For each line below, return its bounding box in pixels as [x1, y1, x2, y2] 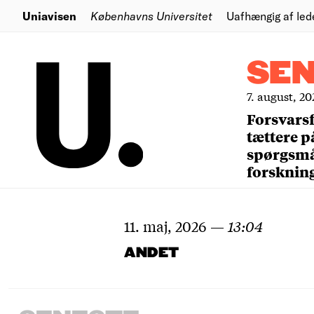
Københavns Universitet [90, 8, 212, 22]
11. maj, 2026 [124, 217, 207, 235]
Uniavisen [22, 8, 76, 22]
